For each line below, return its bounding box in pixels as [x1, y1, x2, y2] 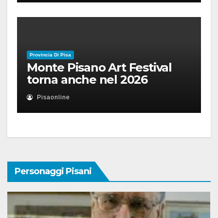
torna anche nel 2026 [27, 73, 148, 87]
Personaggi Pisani [15, 166, 91, 177]
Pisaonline [35, 94, 70, 101]
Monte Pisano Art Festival [27, 60, 172, 74]
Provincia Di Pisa [30, 52, 71, 57]
